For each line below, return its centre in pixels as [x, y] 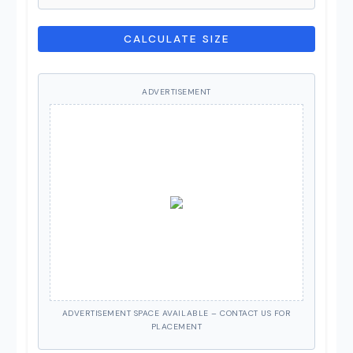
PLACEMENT [176, 326]
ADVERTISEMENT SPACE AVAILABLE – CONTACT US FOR [176, 313]
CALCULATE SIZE [176, 38]
